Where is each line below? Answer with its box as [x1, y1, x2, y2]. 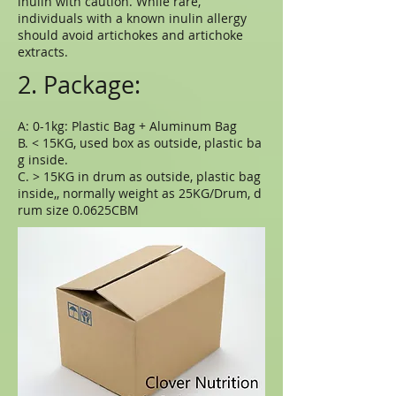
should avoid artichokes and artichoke [18, 27, 243, 43]
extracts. [18, 43, 68, 60]
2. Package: [18, 69, 141, 101]
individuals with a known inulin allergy [18, 10, 247, 27]
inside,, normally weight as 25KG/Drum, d [18, 185, 262, 202]
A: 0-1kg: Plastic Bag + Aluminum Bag [18, 118, 237, 134]
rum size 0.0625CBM [18, 202, 139, 218]
